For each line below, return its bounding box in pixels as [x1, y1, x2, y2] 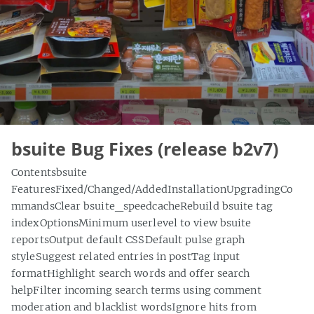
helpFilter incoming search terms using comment [11, 283, 261, 296]
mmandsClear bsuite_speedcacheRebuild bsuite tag [11, 199, 273, 212]
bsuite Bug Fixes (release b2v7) [11, 137, 278, 161]
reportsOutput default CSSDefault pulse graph [11, 233, 245, 246]
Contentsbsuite [11, 165, 88, 179]
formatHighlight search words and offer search [11, 266, 250, 280]
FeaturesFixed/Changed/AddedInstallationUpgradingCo [11, 182, 294, 196]
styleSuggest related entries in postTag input [11, 250, 240, 263]
